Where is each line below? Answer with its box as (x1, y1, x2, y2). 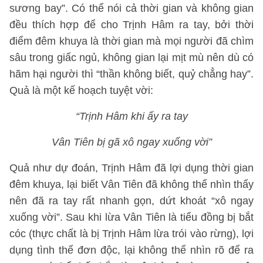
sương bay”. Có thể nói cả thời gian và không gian (9, 2, 254, 14)
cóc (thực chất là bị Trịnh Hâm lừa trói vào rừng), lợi (9, 228, 254, 240)
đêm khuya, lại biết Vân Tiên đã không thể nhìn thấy (9, 178, 254, 190)
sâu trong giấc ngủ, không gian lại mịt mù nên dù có (9, 52, 254, 63)
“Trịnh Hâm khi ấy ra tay (75, 110, 188, 122)
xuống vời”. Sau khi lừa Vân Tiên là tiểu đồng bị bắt (9, 211, 254, 223)
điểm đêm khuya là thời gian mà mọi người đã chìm (9, 35, 254, 47)
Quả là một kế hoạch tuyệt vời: (9, 85, 153, 96)
